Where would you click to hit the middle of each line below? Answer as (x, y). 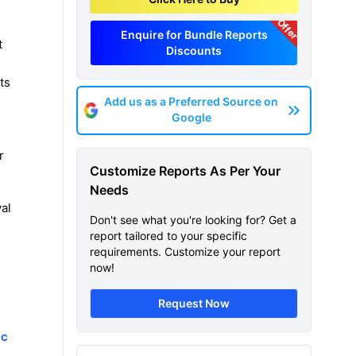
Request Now (194, 303)
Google (191, 117)
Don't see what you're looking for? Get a (193, 220)
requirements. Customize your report (185, 252)
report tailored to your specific (168, 236)
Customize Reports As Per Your (185, 171)
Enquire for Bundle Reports (194, 35)
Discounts (194, 50)
